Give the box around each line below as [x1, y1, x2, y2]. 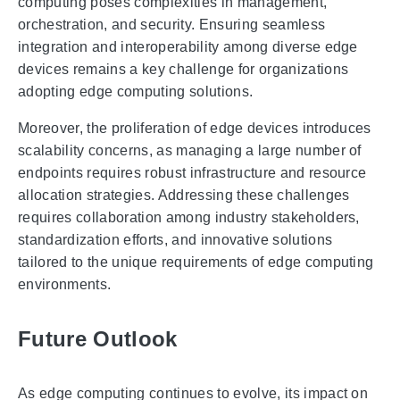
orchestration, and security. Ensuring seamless [18, 17, 326, 33]
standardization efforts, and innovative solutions [18, 232, 333, 248]
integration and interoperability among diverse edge [18, 39, 358, 55]
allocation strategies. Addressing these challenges [18, 187, 350, 204]
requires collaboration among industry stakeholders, [18, 210, 360, 226]
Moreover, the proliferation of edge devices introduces [18, 121, 371, 137]
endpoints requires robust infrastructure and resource [18, 165, 367, 181]
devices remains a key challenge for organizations [18, 62, 349, 78]
